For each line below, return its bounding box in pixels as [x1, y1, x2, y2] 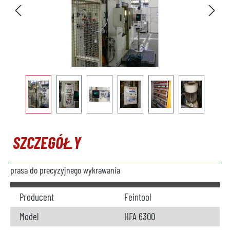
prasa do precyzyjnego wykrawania [10, 164, 120, 176]
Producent [20, 191, 54, 203]
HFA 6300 [124, 210, 155, 222]
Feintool [124, 191, 151, 203]
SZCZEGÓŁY [13, 132, 81, 152]
